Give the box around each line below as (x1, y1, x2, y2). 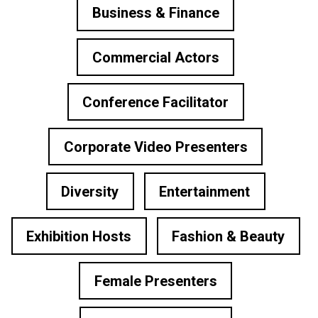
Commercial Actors (92, 48, 219, 66)
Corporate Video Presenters (63, 138, 248, 155)
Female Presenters (94, 272, 217, 290)
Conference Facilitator (82, 93, 229, 111)
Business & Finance (92, 4, 219, 21)
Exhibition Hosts (26, 227, 131, 245)
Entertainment (159, 182, 250, 200)
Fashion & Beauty (172, 227, 285, 245)
